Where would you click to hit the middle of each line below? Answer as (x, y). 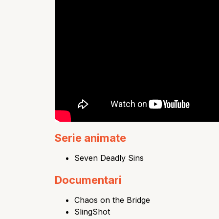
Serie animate (90, 138)
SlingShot (92, 212)
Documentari (88, 180)
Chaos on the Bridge (112, 200)
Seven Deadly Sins (109, 158)
